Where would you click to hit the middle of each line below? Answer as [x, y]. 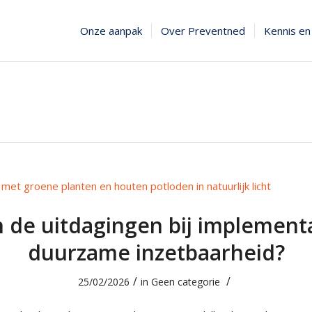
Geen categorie [186, 282]
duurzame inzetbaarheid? [156, 252]
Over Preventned [203, 31]
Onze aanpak [111, 31]
